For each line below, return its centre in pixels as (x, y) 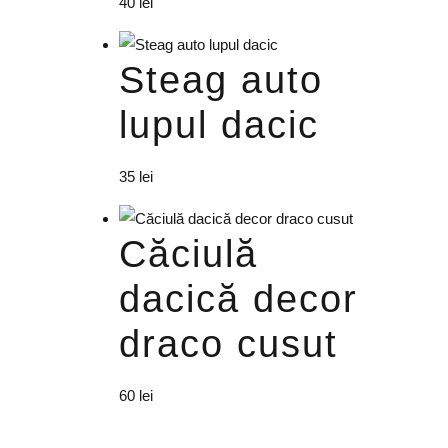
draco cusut (228, 344)
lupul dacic (218, 125)
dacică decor (238, 299)
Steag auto (220, 80)
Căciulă (188, 254)
